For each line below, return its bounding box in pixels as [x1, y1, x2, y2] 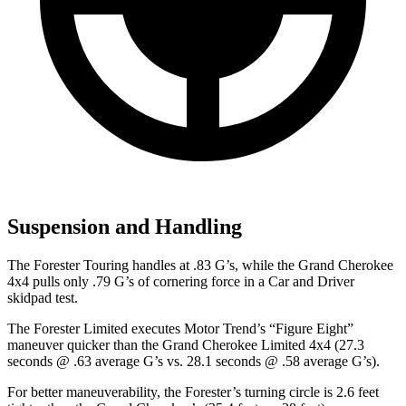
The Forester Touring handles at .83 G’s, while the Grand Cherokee [7, 257, 393, 274]
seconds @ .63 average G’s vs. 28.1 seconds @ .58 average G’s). [7, 353, 380, 370]
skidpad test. [7, 290, 78, 306]
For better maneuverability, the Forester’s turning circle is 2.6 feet [7, 384, 379, 401]
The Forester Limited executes [7, 321, 184, 337]
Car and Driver [268, 274, 354, 290]
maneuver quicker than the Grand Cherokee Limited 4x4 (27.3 [7, 337, 364, 353]
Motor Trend [184, 321, 256, 337]
